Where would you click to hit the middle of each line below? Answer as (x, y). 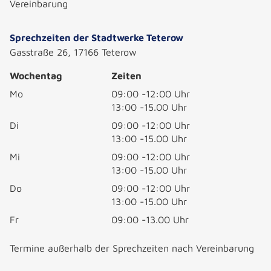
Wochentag (36, 76)
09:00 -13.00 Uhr (150, 220)
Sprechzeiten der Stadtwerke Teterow (96, 38)
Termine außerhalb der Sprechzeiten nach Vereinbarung (132, 248)
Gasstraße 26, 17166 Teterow (73, 52)
